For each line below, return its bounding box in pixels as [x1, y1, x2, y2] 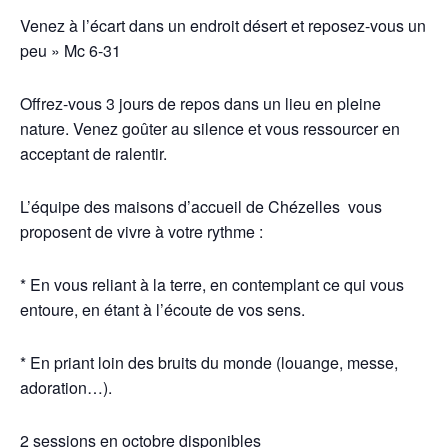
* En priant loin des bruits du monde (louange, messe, [20, 350, 398, 374]
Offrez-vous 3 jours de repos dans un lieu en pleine [20, 91, 381, 115]
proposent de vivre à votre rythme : [20, 219, 263, 243]
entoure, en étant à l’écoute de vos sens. [20, 297, 305, 321]
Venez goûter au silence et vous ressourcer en [73, 116, 400, 140]
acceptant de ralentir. [20, 141, 167, 165]
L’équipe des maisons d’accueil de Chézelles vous [20, 194, 382, 218]
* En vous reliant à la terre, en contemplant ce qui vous [20, 272, 404, 296]
